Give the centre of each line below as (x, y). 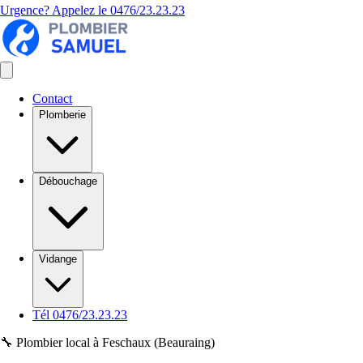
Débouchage (68, 181)
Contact (52, 98)
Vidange (58, 259)
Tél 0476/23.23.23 (80, 315)
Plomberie (62, 115)
